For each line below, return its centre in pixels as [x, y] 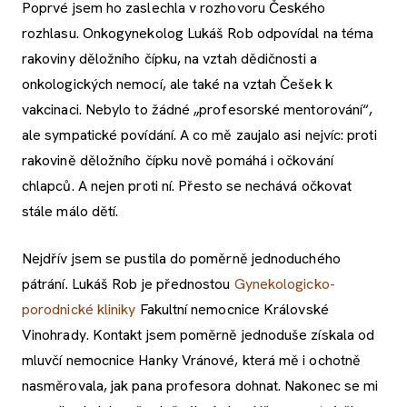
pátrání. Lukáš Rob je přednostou [128, 284]
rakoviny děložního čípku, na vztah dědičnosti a [169, 59]
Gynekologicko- [284, 284]
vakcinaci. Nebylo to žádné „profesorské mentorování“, [198, 110]
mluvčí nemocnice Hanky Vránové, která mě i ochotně [192, 361]
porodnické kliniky [79, 310]
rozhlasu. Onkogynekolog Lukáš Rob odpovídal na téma [198, 34]
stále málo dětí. [70, 212]
